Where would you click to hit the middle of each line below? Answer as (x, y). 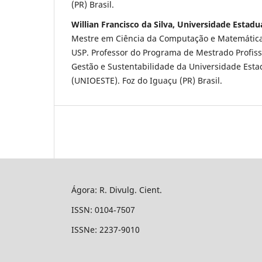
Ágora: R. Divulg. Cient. (117, 189)
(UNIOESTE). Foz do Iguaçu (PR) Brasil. (147, 80)
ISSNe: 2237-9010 (106, 229)
